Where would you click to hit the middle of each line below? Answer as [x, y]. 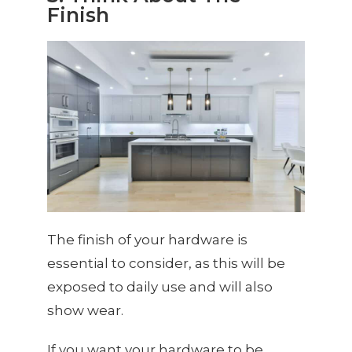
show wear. [85, 311]
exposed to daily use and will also [160, 287]
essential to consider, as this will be [166, 264]
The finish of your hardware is [147, 240]
